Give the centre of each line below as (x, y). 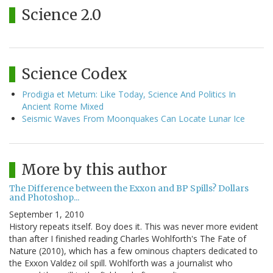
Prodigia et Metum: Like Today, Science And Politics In (129, 94)
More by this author (94, 170)
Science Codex (74, 74)
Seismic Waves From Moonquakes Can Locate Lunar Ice (133, 119)
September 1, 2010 (47, 214)
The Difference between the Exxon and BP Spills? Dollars (129, 189)
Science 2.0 (61, 15)
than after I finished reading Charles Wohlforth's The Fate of (128, 239)
